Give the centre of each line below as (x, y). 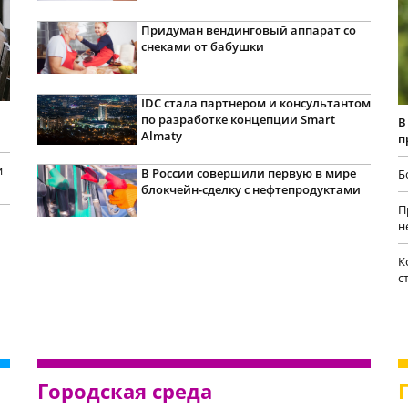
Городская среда (124, 391)
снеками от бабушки (202, 46)
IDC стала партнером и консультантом (255, 102)
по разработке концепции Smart (238, 119)
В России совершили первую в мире (248, 173)
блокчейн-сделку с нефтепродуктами (250, 189)
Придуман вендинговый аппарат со (248, 30)
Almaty (161, 135)
